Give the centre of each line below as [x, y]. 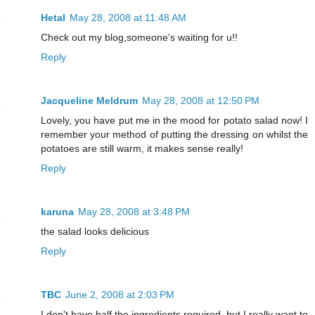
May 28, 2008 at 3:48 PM [134, 212]
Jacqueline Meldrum [89, 101]
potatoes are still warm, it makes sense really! [142, 149]
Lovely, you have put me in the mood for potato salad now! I [174, 121]
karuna [57, 212]
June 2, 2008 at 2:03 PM [120, 295]
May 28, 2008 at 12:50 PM [201, 101]
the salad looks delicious [95, 232]
